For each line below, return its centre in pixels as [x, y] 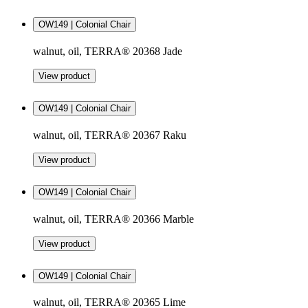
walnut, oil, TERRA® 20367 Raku [110, 135]
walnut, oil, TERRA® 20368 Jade [108, 52]
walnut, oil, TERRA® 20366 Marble [113, 219]
